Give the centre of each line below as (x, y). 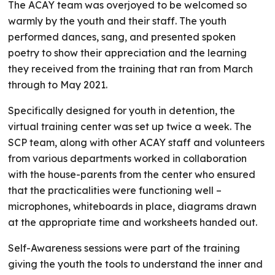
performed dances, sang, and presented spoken (122, 37)
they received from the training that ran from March (131, 69)
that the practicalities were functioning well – (115, 190)
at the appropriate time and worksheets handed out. (134, 222)
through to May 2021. (58, 85)
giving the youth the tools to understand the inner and (136, 264)
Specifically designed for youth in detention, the (122, 110)
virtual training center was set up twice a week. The (130, 126)
